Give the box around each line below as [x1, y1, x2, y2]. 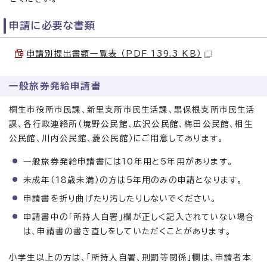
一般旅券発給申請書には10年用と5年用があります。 [23, 157, 233, 166]
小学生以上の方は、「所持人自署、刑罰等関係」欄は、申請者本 [9, 253, 252, 262]
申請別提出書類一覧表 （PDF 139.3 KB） [27, 49, 201, 58]
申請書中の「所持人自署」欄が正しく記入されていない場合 [23, 213, 255, 221]
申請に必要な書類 [9, 20, 96, 30]
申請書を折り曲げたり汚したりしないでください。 [23, 194, 217, 203]
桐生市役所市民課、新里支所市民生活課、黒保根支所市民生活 [9, 105, 256, 114]
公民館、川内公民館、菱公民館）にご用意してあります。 [9, 134, 224, 142]
